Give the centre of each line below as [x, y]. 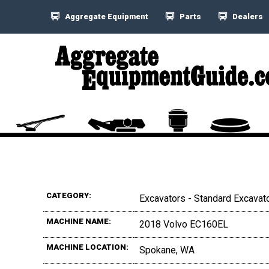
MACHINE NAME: [79, 221]
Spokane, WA [167, 250]
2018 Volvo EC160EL [184, 224]
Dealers [247, 17]
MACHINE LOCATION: [87, 247]
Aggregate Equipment [106, 17]
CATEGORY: [69, 195]
